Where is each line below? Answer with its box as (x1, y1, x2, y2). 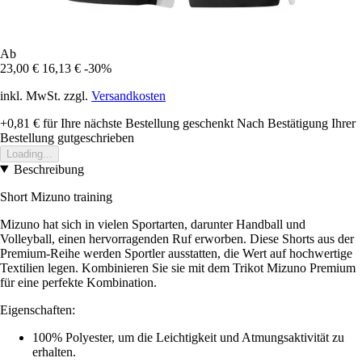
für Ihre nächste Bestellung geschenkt (40, 116, 234, 130)
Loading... (6, 147, 53, 160)
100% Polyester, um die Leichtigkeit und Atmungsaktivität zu (32, 330, 344, 344)
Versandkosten (91, 88, 166, 103)
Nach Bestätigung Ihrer (237, 116, 356, 130)
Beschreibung (13, 162, 84, 176)
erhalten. (32, 344, 76, 359)
